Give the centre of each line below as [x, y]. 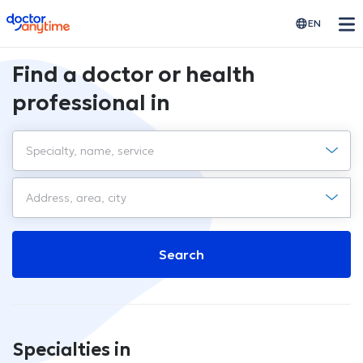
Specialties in [71, 350]
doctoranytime [51, 19]
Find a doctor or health [134, 75]
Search [181, 254]
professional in [91, 103]
